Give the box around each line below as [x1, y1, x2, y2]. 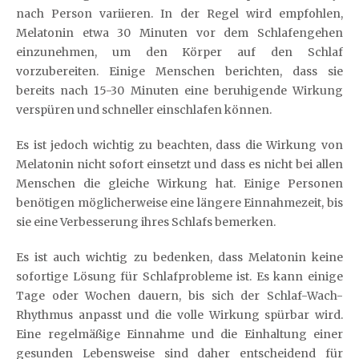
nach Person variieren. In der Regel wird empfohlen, [16, 6, 343, 21]
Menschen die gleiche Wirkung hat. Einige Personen [16, 175, 343, 191]
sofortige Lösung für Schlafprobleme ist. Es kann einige [16, 268, 343, 284]
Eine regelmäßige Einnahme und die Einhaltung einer [16, 326, 343, 341]
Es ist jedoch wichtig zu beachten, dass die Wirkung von [16, 137, 343, 152]
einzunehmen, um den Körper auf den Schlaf [16, 44, 343, 59]
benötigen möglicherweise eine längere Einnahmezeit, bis [16, 195, 343, 210]
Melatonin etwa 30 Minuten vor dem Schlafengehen [16, 25, 343, 40]
